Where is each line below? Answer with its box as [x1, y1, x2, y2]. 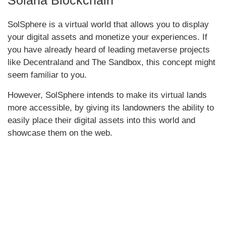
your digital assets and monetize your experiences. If [8, 32, 207, 42]
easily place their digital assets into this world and [8, 115, 195, 125]
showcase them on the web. [8, 128, 112, 138]
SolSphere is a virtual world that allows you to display [8, 19, 209, 29]
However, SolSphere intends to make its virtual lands [8, 90, 207, 100]
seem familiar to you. [8, 70, 87, 80]
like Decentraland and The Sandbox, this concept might [8, 57, 215, 67]
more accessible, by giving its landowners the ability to [8, 102, 214, 112]
